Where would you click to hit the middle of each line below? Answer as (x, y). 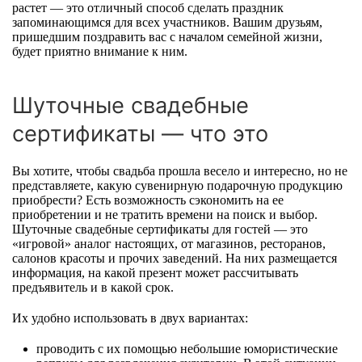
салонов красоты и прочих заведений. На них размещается (175, 258)
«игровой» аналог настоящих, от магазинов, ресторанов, (169, 243)
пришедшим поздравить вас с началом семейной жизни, (167, 36)
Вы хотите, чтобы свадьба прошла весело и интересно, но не (180, 170)
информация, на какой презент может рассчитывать (155, 272)
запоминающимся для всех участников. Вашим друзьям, (167, 22)
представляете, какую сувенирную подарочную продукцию (177, 185)
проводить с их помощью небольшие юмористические (187, 348)
